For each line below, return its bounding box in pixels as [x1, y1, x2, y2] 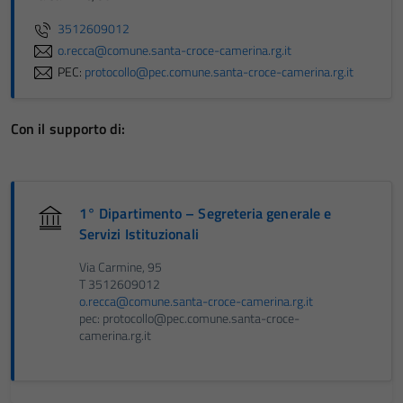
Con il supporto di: [11, 118, 126, 139]
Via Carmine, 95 [79, 257, 162, 277]
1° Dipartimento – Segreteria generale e [79, 202, 332, 224]
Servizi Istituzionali [79, 223, 199, 245]
